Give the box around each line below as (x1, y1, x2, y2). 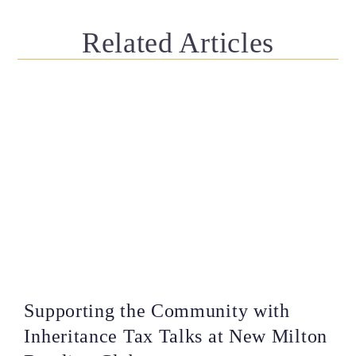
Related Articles (81, 27, 275, 60)
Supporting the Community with (24, 300, 290, 322)
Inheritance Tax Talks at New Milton (24, 326, 327, 347)
